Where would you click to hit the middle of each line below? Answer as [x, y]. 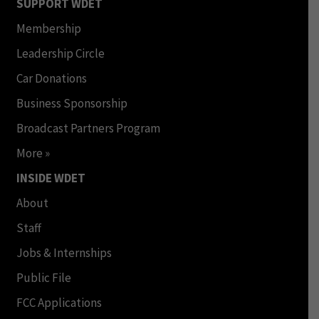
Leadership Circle [60, 53]
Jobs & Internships [64, 252]
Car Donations [51, 78]
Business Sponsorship [72, 103]
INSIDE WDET [51, 178]
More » [33, 153]
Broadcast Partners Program [88, 128]
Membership [48, 28]
